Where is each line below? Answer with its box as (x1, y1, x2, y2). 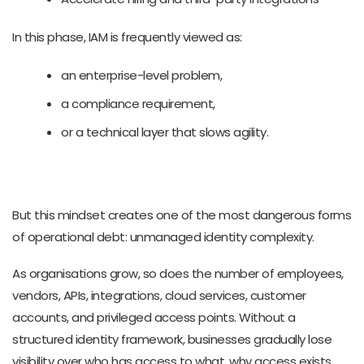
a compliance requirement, (61, 94, 215, 112)
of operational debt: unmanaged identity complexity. (12, 227, 314, 245)
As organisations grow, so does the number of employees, (12, 264, 344, 282)
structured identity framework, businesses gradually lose (12, 330, 331, 348)
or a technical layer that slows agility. (61, 123, 268, 141)
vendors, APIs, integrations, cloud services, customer (12, 286, 306, 304)
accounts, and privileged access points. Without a (12, 308, 296, 326)
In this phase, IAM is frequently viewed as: (12, 28, 242, 45)
